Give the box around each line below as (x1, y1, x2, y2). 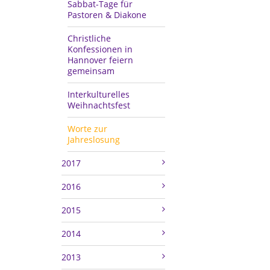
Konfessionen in (67, 43, 133, 55)
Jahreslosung (67, 134, 120, 146)
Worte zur (67, 123, 107, 135)
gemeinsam (67, 65, 115, 77)
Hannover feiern (67, 54, 133, 66)
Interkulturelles (67, 89, 130, 101)
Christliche (67, 33, 111, 45)
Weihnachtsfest (67, 99, 130, 111)
